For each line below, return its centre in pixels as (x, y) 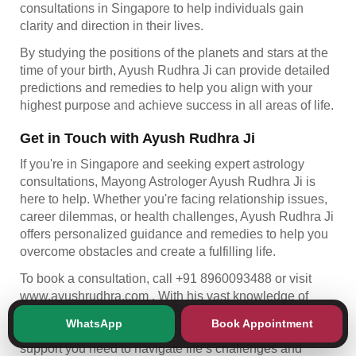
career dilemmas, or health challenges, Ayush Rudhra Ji (177, 216)
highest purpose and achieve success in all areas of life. (177, 105)
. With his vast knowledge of (230, 296)
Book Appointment (262, 323)
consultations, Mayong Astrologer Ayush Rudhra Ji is (168, 181)
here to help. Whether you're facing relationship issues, (174, 199)
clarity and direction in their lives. (112, 25)
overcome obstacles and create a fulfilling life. (148, 251)
